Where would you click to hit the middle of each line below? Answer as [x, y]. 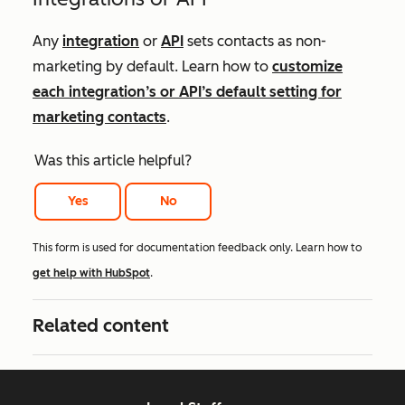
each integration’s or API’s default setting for [187, 92]
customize [307, 66]
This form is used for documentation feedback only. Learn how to [197, 248]
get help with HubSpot [91, 273]
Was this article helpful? [113, 160]
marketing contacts [99, 117]
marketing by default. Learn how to [152, 66]
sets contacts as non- [255, 41]
